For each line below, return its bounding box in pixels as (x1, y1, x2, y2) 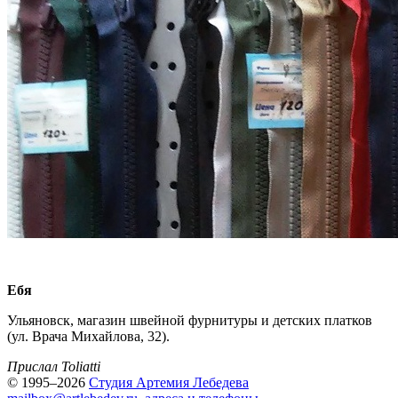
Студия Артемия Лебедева (89, 375, 249, 390)
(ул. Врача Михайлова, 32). (7, 329, 170, 344)
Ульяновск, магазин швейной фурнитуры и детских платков (7, 313, 372, 328)
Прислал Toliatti (7, 359, 100, 374)
